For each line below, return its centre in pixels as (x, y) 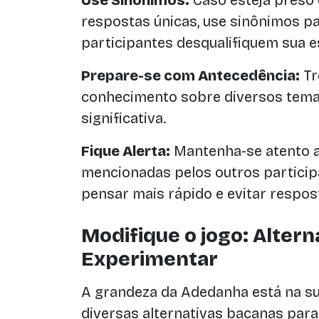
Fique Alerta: (126, 151)
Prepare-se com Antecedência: (190, 75)
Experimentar (150, 259)
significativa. (124, 118)
